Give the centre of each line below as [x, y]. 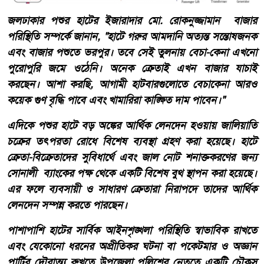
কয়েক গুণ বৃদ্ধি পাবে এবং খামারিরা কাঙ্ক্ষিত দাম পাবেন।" [116, 100]
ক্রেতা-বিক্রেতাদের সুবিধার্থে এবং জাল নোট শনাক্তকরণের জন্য [132, 158]
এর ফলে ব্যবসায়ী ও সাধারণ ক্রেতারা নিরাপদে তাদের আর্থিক [132, 189]
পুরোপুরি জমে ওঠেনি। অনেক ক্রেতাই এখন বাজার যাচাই [132, 69]
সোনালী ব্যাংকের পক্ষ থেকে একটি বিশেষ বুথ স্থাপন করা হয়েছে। [132, 174]
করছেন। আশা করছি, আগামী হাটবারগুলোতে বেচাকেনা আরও [132, 85]
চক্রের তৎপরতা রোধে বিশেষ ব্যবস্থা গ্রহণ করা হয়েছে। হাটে [132, 142]
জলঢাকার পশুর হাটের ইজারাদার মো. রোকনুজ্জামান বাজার [132, 21]
